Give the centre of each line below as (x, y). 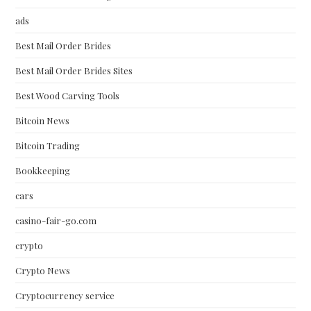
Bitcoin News (43, 120)
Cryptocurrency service (65, 295)
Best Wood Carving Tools (68, 95)
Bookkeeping (43, 170)
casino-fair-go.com (56, 220)
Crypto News (43, 270)
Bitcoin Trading (48, 145)
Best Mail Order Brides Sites (74, 70)
